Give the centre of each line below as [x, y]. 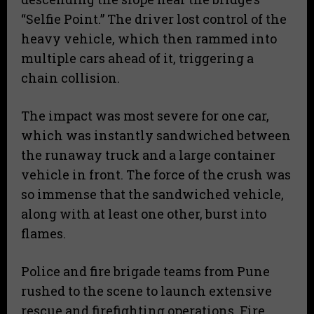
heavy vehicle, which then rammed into [149, 39]
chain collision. [70, 78]
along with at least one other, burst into [144, 214]
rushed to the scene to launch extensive [146, 291]
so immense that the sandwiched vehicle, [152, 194]
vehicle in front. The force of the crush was [156, 175]
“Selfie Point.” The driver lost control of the [154, 19]
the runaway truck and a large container [148, 155]
